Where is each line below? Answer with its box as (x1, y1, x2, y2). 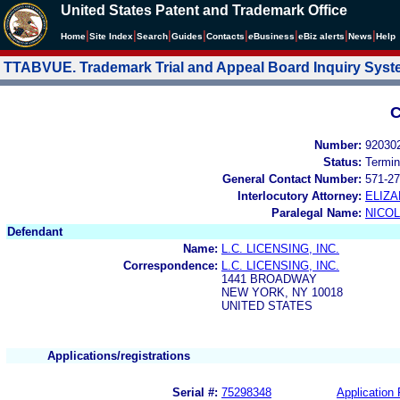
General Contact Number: (222, 171, 362, 186)
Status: (323, 154, 362, 169)
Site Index (89, 31, 133, 41)
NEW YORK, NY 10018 (221, 285, 343, 299)
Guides (171, 31, 203, 41)
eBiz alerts (298, 31, 345, 41)
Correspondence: (123, 258, 218, 272)
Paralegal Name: (271, 205, 362, 220)
